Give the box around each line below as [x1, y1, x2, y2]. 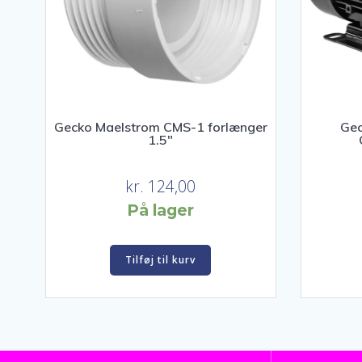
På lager [127, 200, 195, 220]
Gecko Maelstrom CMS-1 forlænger [53, 119, 267, 136]
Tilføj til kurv [125, 252, 196, 267]
